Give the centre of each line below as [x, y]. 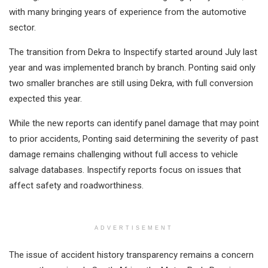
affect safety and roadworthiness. [76, 186]
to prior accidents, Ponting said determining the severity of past [134, 139]
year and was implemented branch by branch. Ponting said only [132, 68]
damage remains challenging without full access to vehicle [124, 155]
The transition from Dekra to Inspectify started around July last [133, 52]
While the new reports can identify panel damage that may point [134, 124]
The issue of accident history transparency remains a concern [131, 255]
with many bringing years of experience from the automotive [128, 12]
